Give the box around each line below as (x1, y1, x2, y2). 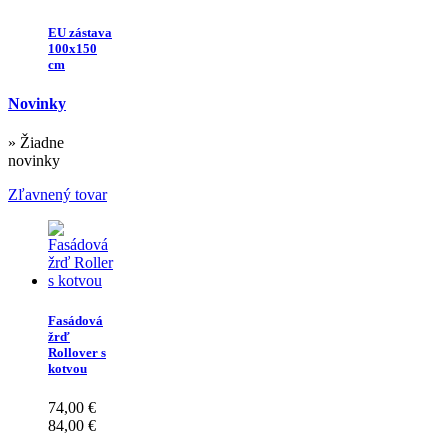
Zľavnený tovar (8, 186, 107, 204)
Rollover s (48, 344, 106, 360)
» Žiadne (8, 134, 64, 152)
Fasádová (48, 312, 103, 328)
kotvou (48, 360, 87, 376)
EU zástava (48, 24, 112, 40)
